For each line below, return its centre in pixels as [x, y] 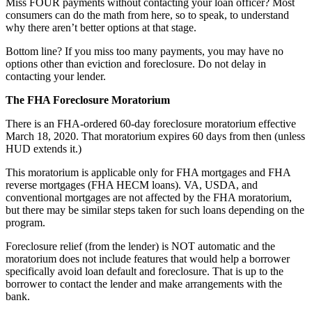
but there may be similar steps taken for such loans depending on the [155, 210]
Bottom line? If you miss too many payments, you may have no [145, 52]
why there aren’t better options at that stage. [101, 28]
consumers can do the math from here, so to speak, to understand [147, 15]
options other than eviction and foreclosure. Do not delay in [136, 64]
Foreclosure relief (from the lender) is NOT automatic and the [140, 247]
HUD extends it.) [44, 149]
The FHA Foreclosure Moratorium [88, 100]
